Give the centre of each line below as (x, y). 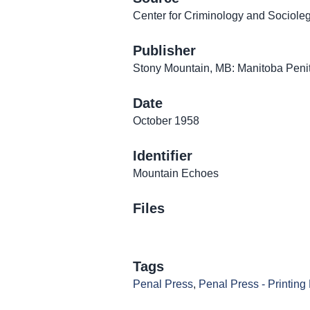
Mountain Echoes (176, 174)
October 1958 (166, 121)
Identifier (163, 156)
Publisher (164, 51)
